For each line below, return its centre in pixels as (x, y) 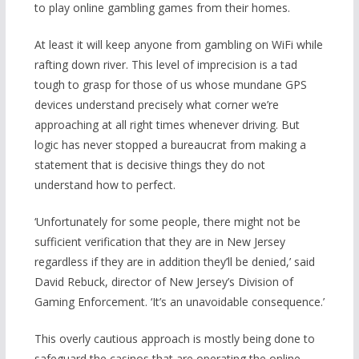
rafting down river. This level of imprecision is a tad (165, 65)
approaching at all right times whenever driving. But (167, 125)
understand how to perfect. (105, 185)
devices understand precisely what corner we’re (156, 105)
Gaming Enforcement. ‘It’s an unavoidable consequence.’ (179, 302)
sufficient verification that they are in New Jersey (159, 242)
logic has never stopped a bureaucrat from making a (170, 145)
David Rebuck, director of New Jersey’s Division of (163, 282)
